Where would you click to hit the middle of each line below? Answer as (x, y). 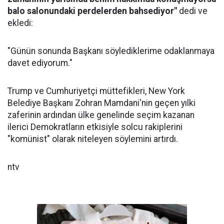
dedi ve (192, 11)
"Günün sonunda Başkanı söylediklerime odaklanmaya (111, 51)
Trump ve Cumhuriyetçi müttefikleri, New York (96, 91)
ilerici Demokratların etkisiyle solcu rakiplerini (95, 127)
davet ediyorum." (40, 63)
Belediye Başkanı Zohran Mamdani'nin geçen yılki (101, 103)
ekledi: (20, 23)
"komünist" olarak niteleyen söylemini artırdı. (93, 139)
